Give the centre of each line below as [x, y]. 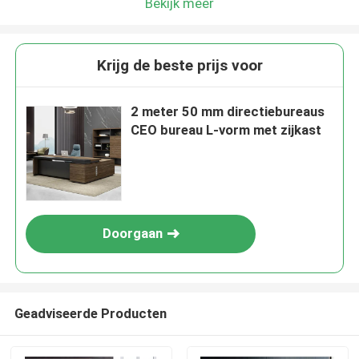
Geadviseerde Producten [90, 313]
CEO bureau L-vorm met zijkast [226, 130]
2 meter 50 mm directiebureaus [228, 112]
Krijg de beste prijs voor [179, 66]
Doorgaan [132, 234]
